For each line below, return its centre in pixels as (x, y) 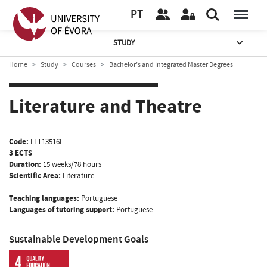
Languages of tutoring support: (62, 209)
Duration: (25, 164)
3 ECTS (21, 153)
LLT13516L (47, 142)
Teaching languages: (44, 198)
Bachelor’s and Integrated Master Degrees (171, 64)
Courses (84, 64)
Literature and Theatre (105, 107)
